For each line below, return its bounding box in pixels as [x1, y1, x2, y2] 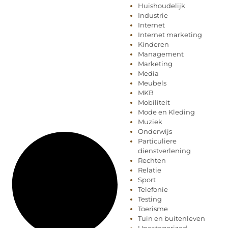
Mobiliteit [138, 98, 170, 107]
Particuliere [138, 137, 177, 146]
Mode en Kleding [138, 108, 195, 117]
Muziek [138, 118, 162, 126]
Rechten [138, 156, 166, 165]
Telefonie [138, 185, 168, 194]
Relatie [138, 166, 161, 175]
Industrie [138, 11, 168, 20]
